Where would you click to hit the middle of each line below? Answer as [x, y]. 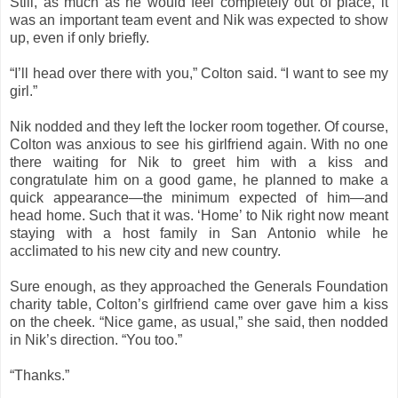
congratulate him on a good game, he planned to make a [199, 179]
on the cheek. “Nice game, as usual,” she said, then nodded [199, 322]
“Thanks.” [40, 375]
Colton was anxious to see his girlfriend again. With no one [199, 144]
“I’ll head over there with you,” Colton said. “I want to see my [199, 73]
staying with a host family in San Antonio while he [199, 233]
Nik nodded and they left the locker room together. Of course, [199, 126]
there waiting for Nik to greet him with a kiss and [199, 162]
